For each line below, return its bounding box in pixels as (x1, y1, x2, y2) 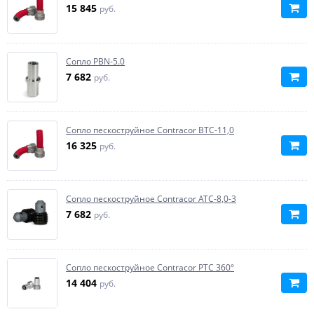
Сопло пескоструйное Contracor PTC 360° (66, 261, 234, 273)
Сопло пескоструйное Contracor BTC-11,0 (66, 124, 234, 136)
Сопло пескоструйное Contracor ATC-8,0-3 (66, 193, 236, 205)
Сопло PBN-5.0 (66, 55, 125, 67)
